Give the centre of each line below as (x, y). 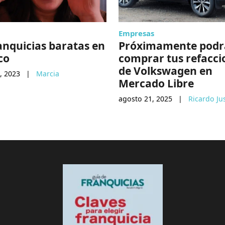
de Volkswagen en (165, 71)
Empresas (136, 33)
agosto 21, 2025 (145, 99)
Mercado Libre (156, 83)
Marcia (48, 74)
